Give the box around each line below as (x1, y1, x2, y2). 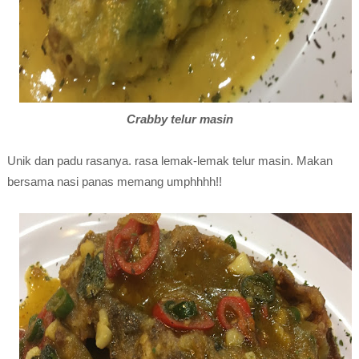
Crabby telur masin (126, 112, 233, 126)
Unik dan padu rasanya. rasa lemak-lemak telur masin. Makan (6, 154, 333, 167)
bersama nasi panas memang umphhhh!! (6, 175, 222, 188)
